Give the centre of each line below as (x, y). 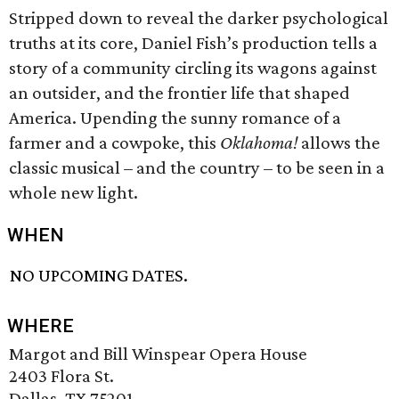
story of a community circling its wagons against (193, 68)
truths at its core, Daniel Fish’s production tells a (193, 43)
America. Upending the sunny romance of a (175, 118)
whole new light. (73, 192)
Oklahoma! (259, 142)
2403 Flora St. (61, 376)
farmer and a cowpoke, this (114, 142)
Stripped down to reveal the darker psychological (199, 18)
